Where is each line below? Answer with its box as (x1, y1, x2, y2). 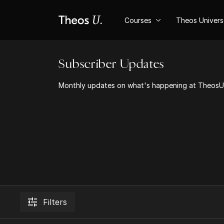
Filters (43, 197, 67, 207)
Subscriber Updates (58, 56, 164, 72)
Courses (124, 15, 153, 24)
